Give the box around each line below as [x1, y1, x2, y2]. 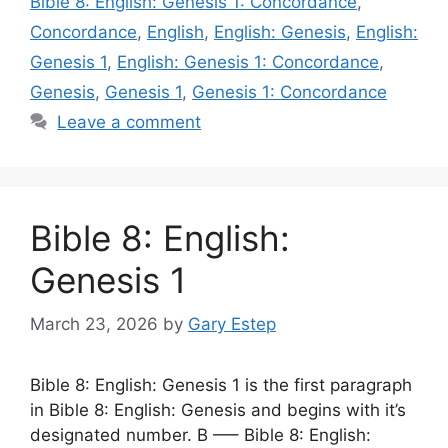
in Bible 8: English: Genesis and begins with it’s [30, 400, 406, 420]
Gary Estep [188, 314, 276, 334]
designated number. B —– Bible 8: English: [30, 425, 371, 445]
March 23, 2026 [30, 314, 158, 334]
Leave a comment [57, 111, 202, 132]
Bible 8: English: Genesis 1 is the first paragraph [30, 375, 412, 395]
